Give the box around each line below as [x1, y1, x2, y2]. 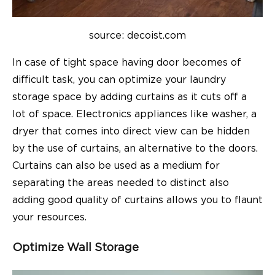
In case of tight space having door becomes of [12, 58, 241, 68]
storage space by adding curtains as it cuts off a [12, 92, 247, 103]
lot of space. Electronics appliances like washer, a [12, 109, 257, 120]
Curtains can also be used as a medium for [12, 161, 220, 171]
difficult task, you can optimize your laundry [12, 75, 226, 85]
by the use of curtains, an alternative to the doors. [12, 144, 258, 154]
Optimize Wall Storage [12, 242, 139, 254]
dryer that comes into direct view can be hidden [12, 126, 250, 137]
